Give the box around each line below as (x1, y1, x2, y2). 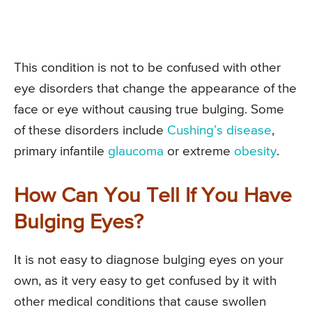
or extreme (164, 145, 234, 159)
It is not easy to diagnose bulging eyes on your (14, 253, 283, 267)
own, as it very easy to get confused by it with (14, 274, 276, 288)
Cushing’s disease (167, 124, 272, 138)
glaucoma (108, 145, 164, 159)
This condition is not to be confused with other (14, 61, 281, 75)
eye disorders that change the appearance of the (14, 82, 297, 96)
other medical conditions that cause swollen (14, 295, 266, 309)
